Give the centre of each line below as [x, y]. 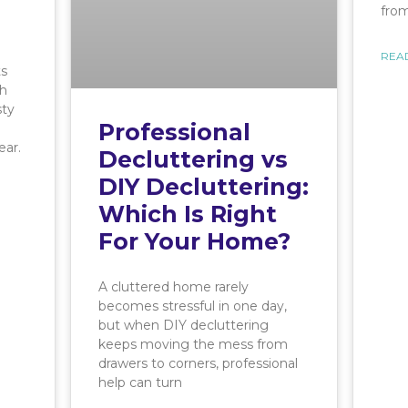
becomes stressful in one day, [193, 306]
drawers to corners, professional [198, 364]
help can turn [140, 383]
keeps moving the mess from [193, 345]
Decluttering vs [193, 160]
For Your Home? [194, 242]
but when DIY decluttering [184, 326]
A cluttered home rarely [173, 287]
